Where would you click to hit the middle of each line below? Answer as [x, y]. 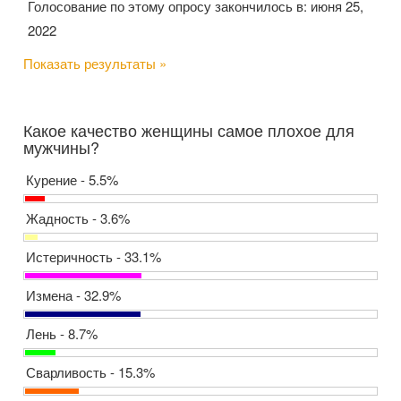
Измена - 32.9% [73, 295]
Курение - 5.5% [72, 180]
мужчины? [61, 147]
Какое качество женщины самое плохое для [189, 130]
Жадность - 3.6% [78, 218]
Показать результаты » [95, 64]
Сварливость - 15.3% [90, 372]
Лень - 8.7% [62, 334]
